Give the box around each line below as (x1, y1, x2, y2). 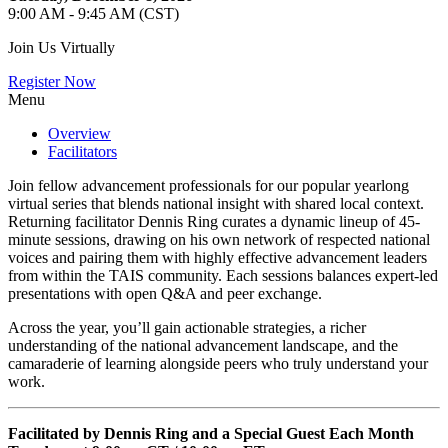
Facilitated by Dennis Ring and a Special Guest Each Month (8, 424, 414, 442)
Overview (48, 124, 111, 142)
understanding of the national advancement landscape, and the (8, 336, 398, 354)
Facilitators (48, 142, 117, 160)
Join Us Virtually (8, 38, 115, 56)
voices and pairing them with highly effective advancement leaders (8, 248, 427, 266)
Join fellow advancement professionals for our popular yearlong (8, 176, 409, 194)
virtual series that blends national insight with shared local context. (8, 194, 424, 212)
